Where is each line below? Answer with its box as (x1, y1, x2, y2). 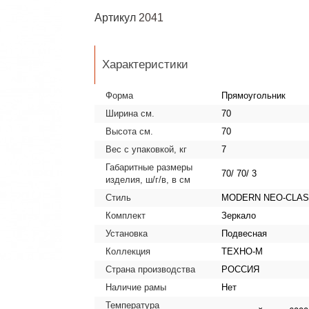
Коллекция (105, 246, 150, 257)
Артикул (94, 12, 136, 23)
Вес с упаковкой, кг (105, 144, 187, 154)
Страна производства (105, 264, 195, 275)
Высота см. (105, 126, 153, 137)
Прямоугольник (221, 90, 286, 101)
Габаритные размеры (105, 162, 192, 172)
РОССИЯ (221, 264, 259, 275)
